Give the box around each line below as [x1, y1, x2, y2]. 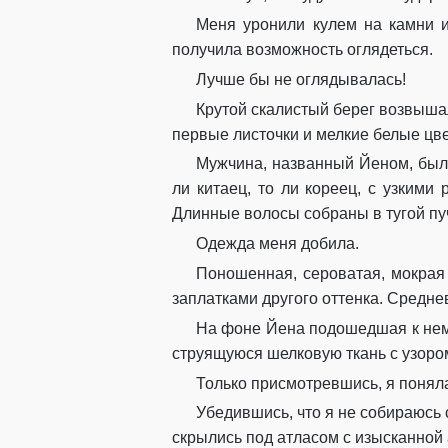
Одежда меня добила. [196, 235, 359, 253]
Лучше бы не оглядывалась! [196, 70, 406, 88]
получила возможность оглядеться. [172, 41, 433, 59]
